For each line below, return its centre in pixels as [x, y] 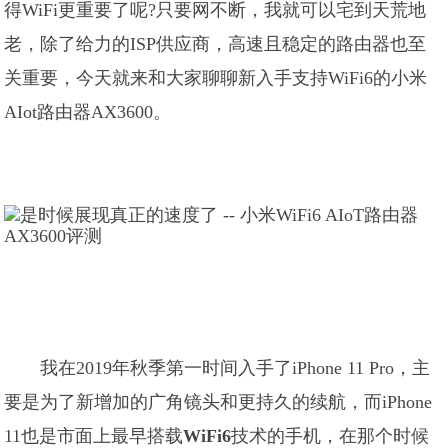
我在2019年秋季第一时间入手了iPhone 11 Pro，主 [235, 368]
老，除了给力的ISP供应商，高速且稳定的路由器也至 [215, 44]
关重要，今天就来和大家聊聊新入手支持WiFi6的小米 [216, 78]
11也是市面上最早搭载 [94, 436]
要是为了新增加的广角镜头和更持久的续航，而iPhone [218, 402]
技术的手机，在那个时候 [330, 436]
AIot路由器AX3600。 [88, 112]
